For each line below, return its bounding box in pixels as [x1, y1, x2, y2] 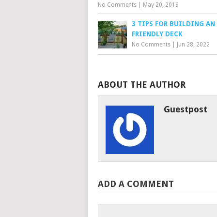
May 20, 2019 [143, 1, 179, 8]
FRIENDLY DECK [132, 30, 183, 38]
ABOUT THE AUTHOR [98, 79, 186, 90]
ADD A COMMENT [98, 179, 174, 189]
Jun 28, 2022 [177, 41, 210, 48]
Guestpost [163, 104, 207, 114]
